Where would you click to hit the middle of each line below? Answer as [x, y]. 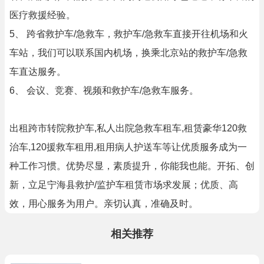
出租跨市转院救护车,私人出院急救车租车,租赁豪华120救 [128, 128]
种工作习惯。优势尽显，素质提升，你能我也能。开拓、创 [132, 166]
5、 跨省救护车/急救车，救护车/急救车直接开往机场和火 [129, 34]
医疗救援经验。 [42, 15]
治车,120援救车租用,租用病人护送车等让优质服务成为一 [128, 147]
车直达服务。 [38, 72]
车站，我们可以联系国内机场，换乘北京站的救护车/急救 [128, 53]
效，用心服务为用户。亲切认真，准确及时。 [104, 204]
